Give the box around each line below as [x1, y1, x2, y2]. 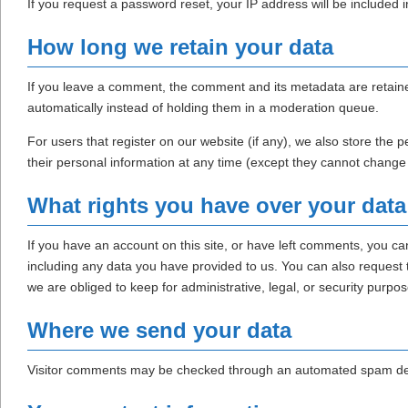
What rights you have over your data [27, 193, 406, 219]
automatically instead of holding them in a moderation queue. [27, 100, 379, 116]
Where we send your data [27, 318, 291, 343]
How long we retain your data [27, 35, 333, 60]
